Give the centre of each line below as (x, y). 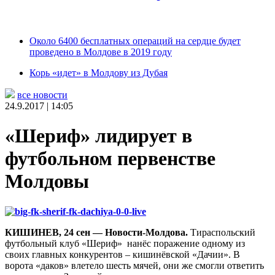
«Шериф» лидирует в (99, 136)
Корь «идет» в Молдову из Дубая (99, 72)
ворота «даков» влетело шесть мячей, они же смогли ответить (134, 265)
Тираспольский (222, 232)
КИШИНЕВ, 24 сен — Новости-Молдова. (96, 232)
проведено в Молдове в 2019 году (101, 52)
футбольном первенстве (110, 159)
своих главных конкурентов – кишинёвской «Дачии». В (122, 254)
